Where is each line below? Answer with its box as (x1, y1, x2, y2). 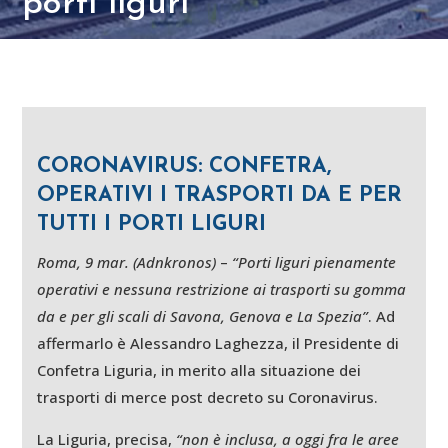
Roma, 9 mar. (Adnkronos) (37, 251, 217, 272)
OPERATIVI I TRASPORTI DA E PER (37, 184, 403, 206)
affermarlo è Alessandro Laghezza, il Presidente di (37, 332, 400, 353)
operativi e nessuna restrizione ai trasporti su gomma (37, 278, 407, 299)
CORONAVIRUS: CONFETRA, (37, 155, 332, 177)
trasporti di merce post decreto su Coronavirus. (37, 386, 379, 407)
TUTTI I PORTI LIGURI (37, 213, 274, 235)
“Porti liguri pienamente (232, 251, 397, 272)
